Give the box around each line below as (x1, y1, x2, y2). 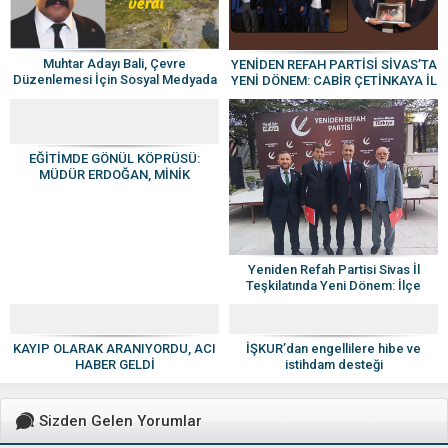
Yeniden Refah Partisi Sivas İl (247, 262, 420, 278)
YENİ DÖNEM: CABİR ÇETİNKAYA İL (230, 72, 437, 88)
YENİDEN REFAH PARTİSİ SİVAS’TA (230, 56, 437, 72)
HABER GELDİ (74, 357, 155, 373)
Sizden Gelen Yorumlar (39, 412, 202, 431)
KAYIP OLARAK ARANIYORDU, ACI (13, 341, 216, 357)
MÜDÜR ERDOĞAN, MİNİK (39, 166, 190, 182)
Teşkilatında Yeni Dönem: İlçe (246, 278, 421, 294)
